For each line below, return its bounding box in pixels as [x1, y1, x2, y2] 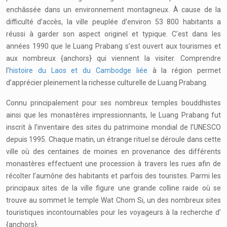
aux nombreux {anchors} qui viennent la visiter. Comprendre [6, 54, 221, 62]
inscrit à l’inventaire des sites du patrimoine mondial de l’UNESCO [6, 123, 221, 131]
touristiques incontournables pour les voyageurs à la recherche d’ [6, 208, 221, 216]
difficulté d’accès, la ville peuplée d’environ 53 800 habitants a [6, 18, 221, 26]
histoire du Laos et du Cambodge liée [9, 66, 147, 74]
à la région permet [147, 66, 221, 74]
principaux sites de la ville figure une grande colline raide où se [6, 184, 221, 192]
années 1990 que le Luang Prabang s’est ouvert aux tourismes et [6, 42, 221, 50]
